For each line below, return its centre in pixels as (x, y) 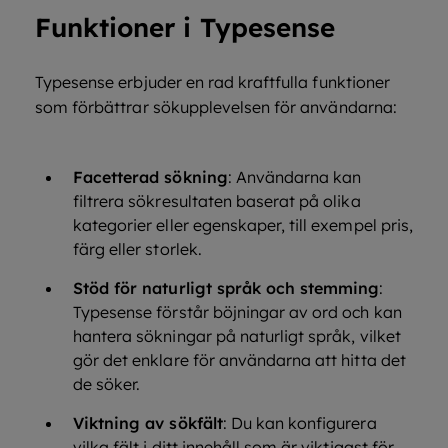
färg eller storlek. (137, 249)
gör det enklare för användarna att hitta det (239, 360)
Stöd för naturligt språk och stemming (226, 288)
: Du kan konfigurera (299, 423)
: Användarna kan (294, 177)
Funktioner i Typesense (185, 27)
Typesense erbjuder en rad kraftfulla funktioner (212, 82)
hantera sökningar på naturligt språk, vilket (237, 336)
